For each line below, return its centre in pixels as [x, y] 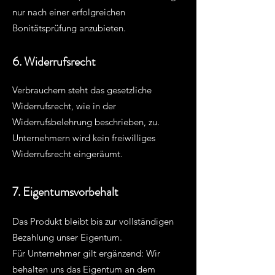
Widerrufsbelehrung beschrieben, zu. [86, 122]
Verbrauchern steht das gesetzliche [82, 90]
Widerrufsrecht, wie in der [64, 106]
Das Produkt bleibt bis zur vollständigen [93, 221]
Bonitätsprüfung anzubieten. [69, 28]
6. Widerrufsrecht [54, 62]
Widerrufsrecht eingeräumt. [68, 154]
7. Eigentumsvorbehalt [65, 192]
